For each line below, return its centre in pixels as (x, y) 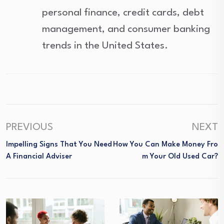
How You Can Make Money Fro (165, 145)
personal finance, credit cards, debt (123, 13)
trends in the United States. (105, 46)
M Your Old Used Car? (180, 157)
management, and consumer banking (126, 29)
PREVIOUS (29, 127)
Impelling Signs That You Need (59, 145)
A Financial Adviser (39, 157)
